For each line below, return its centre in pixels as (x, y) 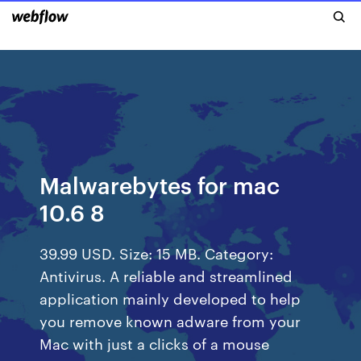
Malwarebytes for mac (160, 184)
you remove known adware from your (170, 320)
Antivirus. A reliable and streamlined (166, 275)
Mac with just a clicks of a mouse (155, 343)
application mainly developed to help (170, 298)
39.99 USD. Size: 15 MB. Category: (157, 253)
